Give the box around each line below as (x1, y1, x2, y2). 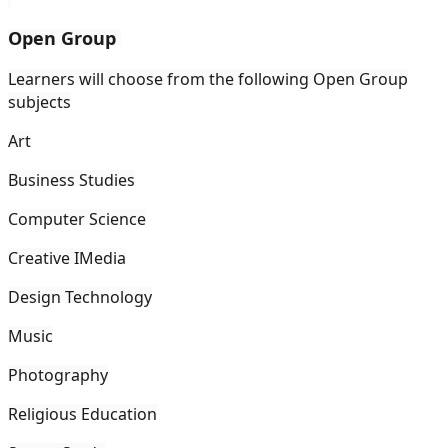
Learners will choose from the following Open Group (8, 67, 408, 90)
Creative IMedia (8, 246, 126, 269)
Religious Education (8, 402, 157, 425)
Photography (8, 363, 108, 386)
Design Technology (8, 285, 152, 308)
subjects (8, 90, 71, 113)
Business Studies (8, 168, 135, 191)
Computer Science (8, 207, 146, 230)
